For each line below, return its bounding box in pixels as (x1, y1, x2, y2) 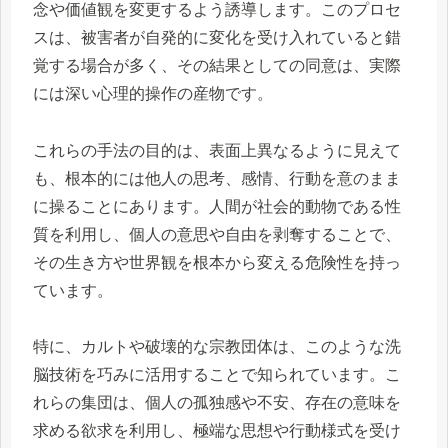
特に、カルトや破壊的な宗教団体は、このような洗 (33, 338, 401, 356)
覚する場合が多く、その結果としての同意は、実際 (33, 56, 401, 74)
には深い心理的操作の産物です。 (33, 84, 273, 102)
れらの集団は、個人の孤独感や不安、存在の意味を (33, 394, 401, 412)
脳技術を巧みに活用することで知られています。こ (33, 366, 401, 384)
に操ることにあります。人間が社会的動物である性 (33, 197, 401, 215)
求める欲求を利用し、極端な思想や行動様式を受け (33, 422, 401, 440)
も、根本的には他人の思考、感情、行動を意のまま (33, 169, 401, 187)
